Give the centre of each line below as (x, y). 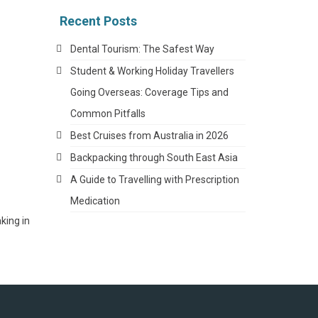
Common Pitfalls (110, 113)
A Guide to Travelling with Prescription (154, 179)
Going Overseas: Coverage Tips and (149, 92)
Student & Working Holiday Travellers (152, 71)
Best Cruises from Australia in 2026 (150, 135)
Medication (96, 201)
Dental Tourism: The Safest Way (143, 49)
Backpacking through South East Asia (155, 157)
